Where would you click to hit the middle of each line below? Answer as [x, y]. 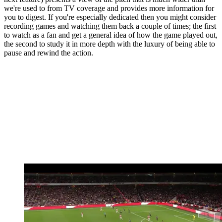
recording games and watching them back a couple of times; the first [110, 26]
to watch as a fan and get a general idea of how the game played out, [111, 35]
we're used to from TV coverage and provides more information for [109, 8]
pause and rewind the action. [49, 53]
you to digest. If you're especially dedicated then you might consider [110, 17]
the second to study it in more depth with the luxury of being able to [110, 44]
